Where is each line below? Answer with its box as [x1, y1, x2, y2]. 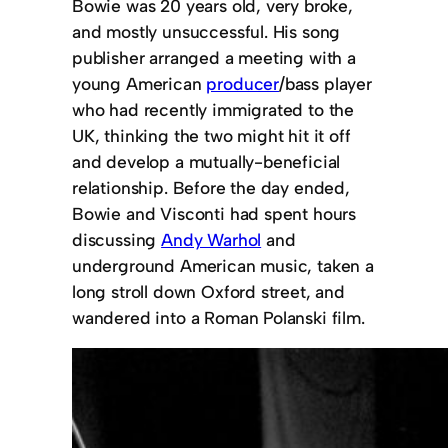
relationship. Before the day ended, [72, 177, 350, 199]
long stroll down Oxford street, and [72, 281, 345, 303]
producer [206, 73, 280, 95]
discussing [72, 229, 162, 251]
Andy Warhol [161, 229, 262, 251]
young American [72, 73, 207, 95]
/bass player [279, 73, 372, 95]
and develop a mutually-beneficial [72, 151, 341, 173]
